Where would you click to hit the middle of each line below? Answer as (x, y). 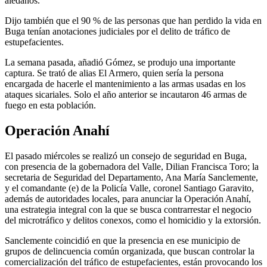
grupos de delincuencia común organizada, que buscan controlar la (130, 251)
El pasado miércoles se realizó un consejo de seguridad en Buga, (126, 156)
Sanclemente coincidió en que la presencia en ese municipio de (122, 240)
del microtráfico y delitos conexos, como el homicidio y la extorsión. (133, 220)
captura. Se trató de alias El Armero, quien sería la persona (114, 73)
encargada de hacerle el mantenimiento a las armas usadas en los (125, 84)
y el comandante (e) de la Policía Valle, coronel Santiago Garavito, (129, 188)
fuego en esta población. (50, 105)
